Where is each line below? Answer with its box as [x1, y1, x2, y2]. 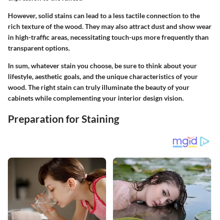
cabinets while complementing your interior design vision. [8, 94, 184, 102]
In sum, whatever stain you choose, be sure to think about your [8, 61, 197, 70]
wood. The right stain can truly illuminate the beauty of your [8, 83, 190, 91]
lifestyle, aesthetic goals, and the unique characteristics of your [8, 72, 198, 81]
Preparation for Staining [8, 112, 119, 125]
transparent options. [8, 44, 70, 52]
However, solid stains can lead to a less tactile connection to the [8, 11, 200, 20]
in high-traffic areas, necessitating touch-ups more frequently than [8, 33, 209, 41]
